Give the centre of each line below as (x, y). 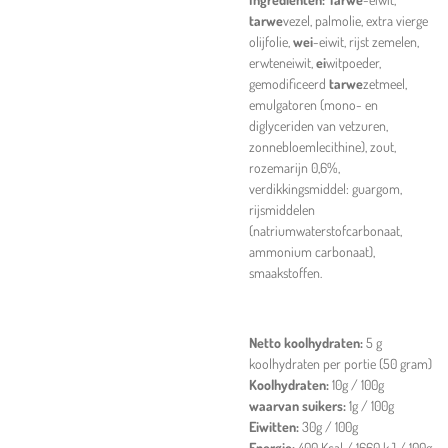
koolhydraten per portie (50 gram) (340, 363)
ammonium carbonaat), (312, 251)
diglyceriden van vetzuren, (318, 125)
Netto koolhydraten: (307, 342)
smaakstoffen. (285, 272)
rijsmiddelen (282, 209)
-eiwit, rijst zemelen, (366, 41)
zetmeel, (385, 83)
